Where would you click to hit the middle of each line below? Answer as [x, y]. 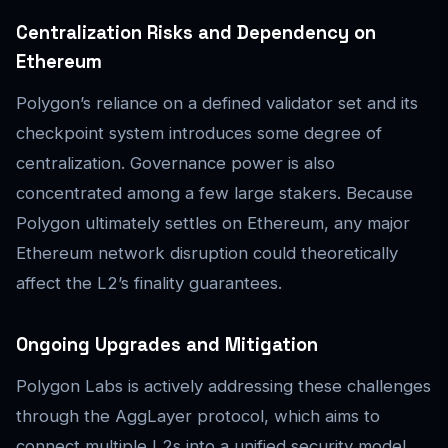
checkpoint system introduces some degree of [199, 133]
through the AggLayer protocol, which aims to [198, 416]
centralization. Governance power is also [175, 163]
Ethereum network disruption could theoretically [207, 253]
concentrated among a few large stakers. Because [214, 193]
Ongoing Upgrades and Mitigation [167, 345]
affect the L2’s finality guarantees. [149, 283]
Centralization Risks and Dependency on [196, 33]
